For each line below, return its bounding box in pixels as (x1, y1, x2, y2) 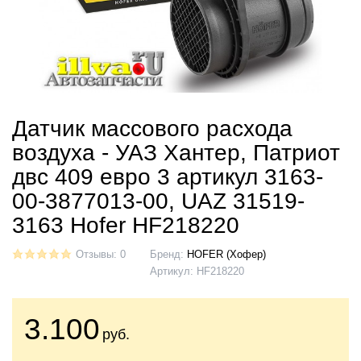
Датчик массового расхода (12, 115, 293, 141)
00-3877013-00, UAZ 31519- (12, 188, 305, 214)
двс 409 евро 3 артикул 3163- (12, 164, 323, 189)
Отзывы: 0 (76, 248, 126, 260)
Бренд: (150, 248, 187, 260)
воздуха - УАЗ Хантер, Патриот (12, 139, 340, 165)
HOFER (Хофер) (187, 248, 266, 260)
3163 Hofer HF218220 (12, 212, 239, 238)
